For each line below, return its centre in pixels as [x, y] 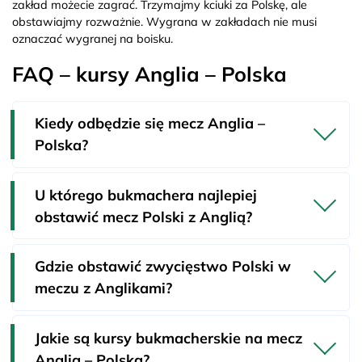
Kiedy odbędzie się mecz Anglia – [150, 124]
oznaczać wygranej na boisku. [93, 38]
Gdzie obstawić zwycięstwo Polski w [163, 267]
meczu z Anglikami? [103, 288]
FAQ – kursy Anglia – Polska [149, 74]
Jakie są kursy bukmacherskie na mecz [168, 338]
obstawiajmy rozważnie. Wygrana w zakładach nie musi [164, 21]
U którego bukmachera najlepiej [146, 195]
